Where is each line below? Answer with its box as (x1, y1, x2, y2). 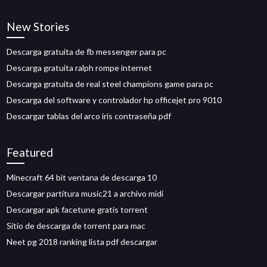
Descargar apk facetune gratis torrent (7, 204, 148, 215)
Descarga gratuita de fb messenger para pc (7, 46, 167, 57)
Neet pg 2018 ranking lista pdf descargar (7, 237, 158, 247)
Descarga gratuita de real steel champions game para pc (7, 79, 214, 89)
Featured (7, 145, 54, 159)
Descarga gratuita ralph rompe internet (7, 63, 153, 73)
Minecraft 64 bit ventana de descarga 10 (7, 172, 157, 182)
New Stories (7, 20, 70, 33)
